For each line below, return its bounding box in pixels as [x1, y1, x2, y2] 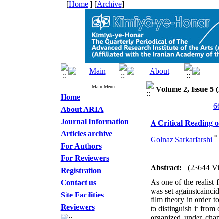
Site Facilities [60, 191, 104, 199]
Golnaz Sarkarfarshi [150, 135, 212, 144]
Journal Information [60, 117, 129, 126]
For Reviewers [60, 154, 109, 162]
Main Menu [91, 84, 115, 89]
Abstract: [150, 163, 182, 172]
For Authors [60, 142, 102, 150]
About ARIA [60, 105, 104, 113]
